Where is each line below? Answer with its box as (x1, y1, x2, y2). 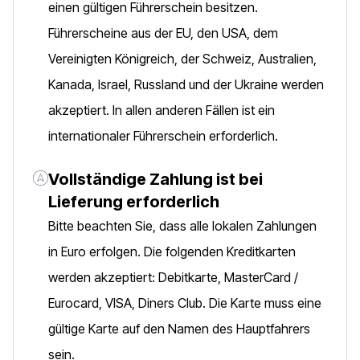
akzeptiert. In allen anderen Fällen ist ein (48, 102, 275, 118)
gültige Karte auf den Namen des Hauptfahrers (48, 321, 310, 337)
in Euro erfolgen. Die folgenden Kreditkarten (48, 243, 296, 260)
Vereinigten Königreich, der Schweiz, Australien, (48, 51, 317, 67)
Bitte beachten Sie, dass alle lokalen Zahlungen (48, 218, 317, 234)
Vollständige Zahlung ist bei (48, 170, 263, 189)
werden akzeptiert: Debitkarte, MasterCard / (48, 269, 298, 285)
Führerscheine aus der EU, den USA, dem (48, 25, 278, 41)
